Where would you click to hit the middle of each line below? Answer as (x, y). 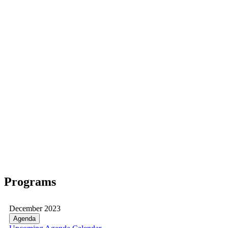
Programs (30, 181)
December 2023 (35, 208)
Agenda (24, 218)
